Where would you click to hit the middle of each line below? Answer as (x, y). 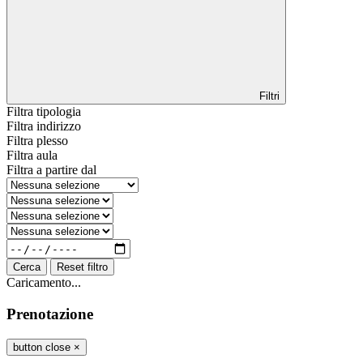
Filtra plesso (37, 141)
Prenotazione (50, 314)
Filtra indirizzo (44, 126)
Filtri (268, 96)
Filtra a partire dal (51, 170)
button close (42, 347)
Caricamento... (44, 283)
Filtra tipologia (44, 112)
